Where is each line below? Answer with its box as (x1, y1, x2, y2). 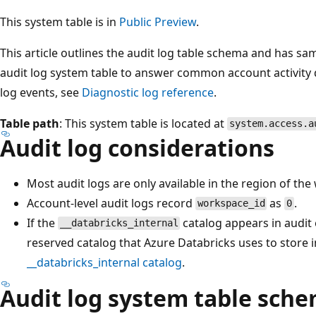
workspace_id (197, 197, 265, 209)
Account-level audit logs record (27, 195, 195, 211)
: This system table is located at (59, 115, 227, 131)
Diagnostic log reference (82, 84, 214, 100)
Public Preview (119, 13, 196, 30)
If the (27, 214, 58, 231)
